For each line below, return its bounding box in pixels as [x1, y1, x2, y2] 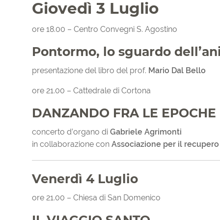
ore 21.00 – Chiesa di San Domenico [32, 193, 161, 203]
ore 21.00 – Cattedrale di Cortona [32, 86, 151, 96]
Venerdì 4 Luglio [32, 171, 138, 187]
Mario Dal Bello [148, 66, 206, 76]
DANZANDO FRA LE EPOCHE [32, 106, 216, 121]
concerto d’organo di [32, 127, 110, 137]
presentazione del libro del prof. [32, 66, 148, 76]
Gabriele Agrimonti [110, 127, 182, 137]
